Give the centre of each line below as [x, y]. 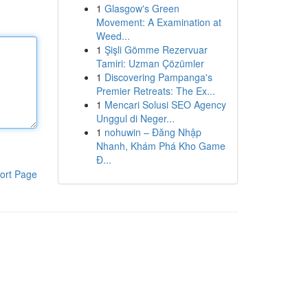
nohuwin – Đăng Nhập [153, 132]
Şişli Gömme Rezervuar [156, 49]
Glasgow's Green [142, 8]
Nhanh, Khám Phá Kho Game [161, 146]
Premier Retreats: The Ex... [155, 91]
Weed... [113, 36]
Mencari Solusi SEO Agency [165, 104]
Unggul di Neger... [135, 118]
